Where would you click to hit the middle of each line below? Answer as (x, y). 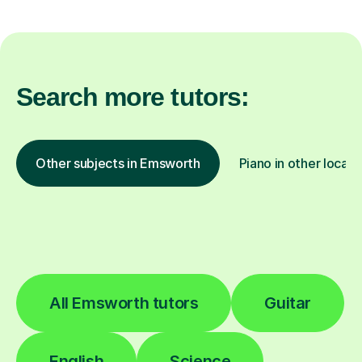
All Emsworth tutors (124, 303)
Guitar (288, 303)
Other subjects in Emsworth (118, 163)
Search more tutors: (133, 97)
